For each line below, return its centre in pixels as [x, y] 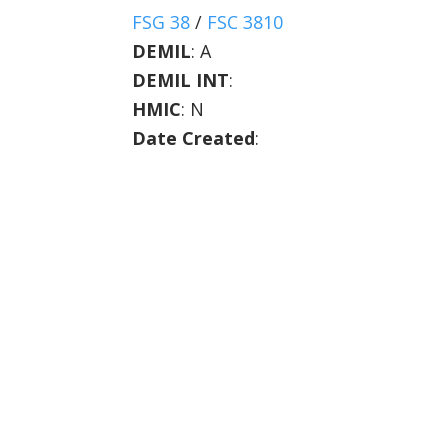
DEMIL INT [180, 80]
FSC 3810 [245, 22]
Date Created [193, 138]
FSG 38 [161, 22]
